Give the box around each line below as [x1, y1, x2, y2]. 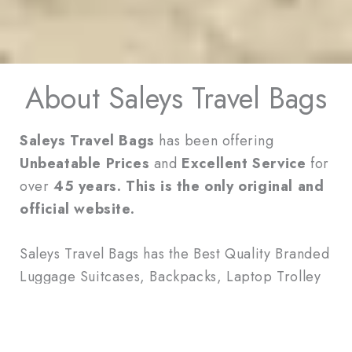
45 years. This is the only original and [53, 175, 324, 196]
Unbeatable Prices [20, 152, 150, 174]
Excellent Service [181, 152, 306, 174]
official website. [20, 198, 135, 219]
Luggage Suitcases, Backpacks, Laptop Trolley [20, 266, 321, 288]
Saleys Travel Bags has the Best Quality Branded [20, 244, 330, 265]
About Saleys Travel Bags [25, 76, 327, 119]
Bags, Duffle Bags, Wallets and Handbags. [20, 289, 292, 310]
